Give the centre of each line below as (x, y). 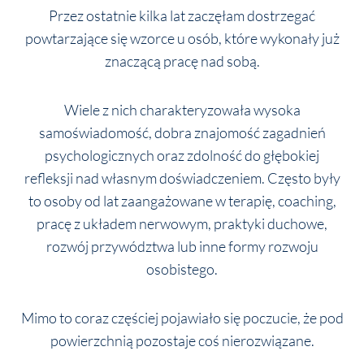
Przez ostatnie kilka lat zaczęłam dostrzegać (182, 15)
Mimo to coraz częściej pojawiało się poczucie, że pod (182, 318)
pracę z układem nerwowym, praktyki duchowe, (182, 223)
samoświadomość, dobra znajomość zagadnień (182, 132)
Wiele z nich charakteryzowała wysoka (182, 110)
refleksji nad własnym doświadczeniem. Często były (182, 178)
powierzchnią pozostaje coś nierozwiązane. (182, 340)
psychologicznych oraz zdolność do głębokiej (182, 155)
